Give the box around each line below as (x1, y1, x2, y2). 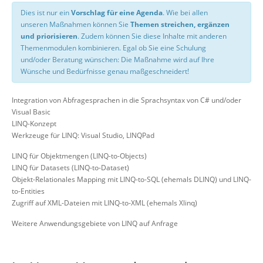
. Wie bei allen (163, 7, 208, 18)
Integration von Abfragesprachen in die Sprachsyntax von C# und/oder (12, 95, 241, 105)
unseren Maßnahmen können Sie (21, 19, 130, 29)
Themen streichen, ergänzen (130, 19, 230, 29)
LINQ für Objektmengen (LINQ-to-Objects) (12, 150, 147, 161)
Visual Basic (12, 106, 50, 117)
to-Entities (12, 186, 45, 196)
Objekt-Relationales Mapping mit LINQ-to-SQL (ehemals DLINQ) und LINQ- (12, 174, 251, 184)
